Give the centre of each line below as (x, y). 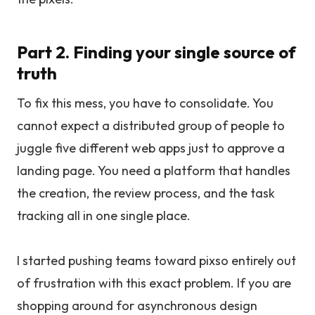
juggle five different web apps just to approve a (151, 148)
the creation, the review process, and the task (146, 193)
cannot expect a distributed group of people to (151, 126)
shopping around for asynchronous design (137, 306)
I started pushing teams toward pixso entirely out (156, 261)
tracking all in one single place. (104, 216)
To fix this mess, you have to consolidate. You (145, 103)
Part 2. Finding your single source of (156, 52)
